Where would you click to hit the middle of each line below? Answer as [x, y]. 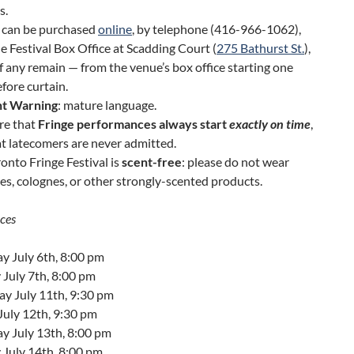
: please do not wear [235, 161]
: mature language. [107, 104]
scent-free [152, 161]
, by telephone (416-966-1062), [217, 28]
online [115, 28]
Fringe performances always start [134, 123]
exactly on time [270, 123]
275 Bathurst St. [260, 47]
